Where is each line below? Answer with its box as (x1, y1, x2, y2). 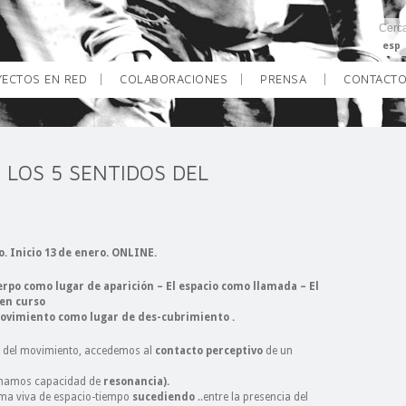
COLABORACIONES (120, 72, 227, 86)
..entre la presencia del (195, 391, 308, 403)
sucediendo (132, 391, 195, 403)
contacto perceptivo (155, 344, 263, 357)
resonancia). (101, 375, 169, 388)
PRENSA (260, 72, 306, 86)
